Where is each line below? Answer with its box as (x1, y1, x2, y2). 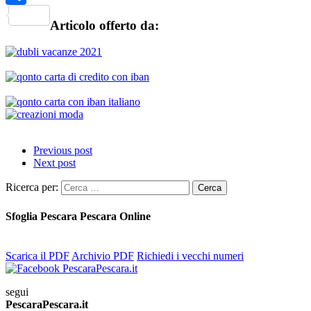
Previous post (33, 144, 92, 157)
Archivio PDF (72, 250, 134, 262)
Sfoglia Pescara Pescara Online (6, 210, 151, 222)
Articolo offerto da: (50, 17, 159, 33)
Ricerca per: (6, 181, 58, 194)
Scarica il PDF (6, 250, 69, 262)
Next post (33, 157, 76, 169)
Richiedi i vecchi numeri (137, 250, 244, 262)
